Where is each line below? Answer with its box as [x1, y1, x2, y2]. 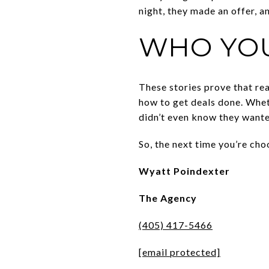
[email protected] [139, 246, 220, 258]
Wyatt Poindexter [139, 165, 230, 177]
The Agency [139, 192, 197, 204]
